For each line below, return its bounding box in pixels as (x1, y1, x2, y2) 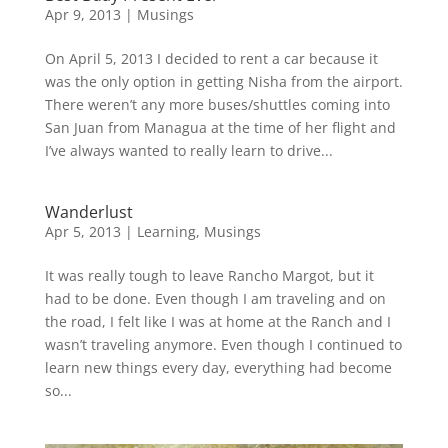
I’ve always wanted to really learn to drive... (44, 140, 333, 160)
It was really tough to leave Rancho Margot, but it (44, 265, 374, 285)
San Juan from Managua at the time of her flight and (44, 117, 396, 137)
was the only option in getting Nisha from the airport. (44, 71, 403, 91)
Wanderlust (44, 200, 133, 223)
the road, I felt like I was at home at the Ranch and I (44, 311, 391, 331)
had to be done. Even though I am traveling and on (44, 288, 386, 308)
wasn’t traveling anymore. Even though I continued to (44, 334, 402, 354)
